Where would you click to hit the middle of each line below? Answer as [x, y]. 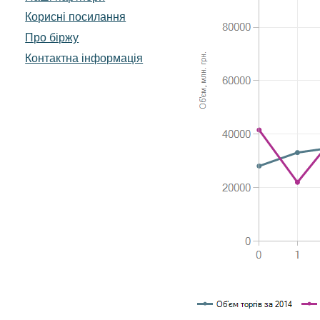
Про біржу [52, 37]
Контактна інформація [84, 58]
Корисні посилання [76, 17]
